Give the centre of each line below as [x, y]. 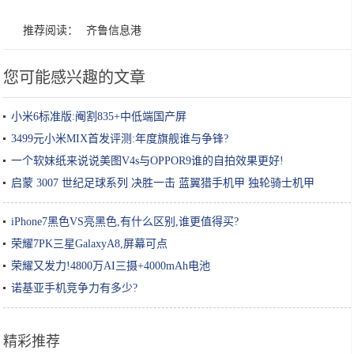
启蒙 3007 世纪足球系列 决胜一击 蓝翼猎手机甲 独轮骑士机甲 [163, 183]
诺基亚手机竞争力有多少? [75, 288]
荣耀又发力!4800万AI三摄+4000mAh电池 [111, 266]
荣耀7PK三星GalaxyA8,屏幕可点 [90, 244]
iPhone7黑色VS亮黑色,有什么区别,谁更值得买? [125, 222]
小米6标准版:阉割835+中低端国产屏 [99, 117]
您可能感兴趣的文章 [75, 78]
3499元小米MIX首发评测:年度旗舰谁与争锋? [120, 139]
